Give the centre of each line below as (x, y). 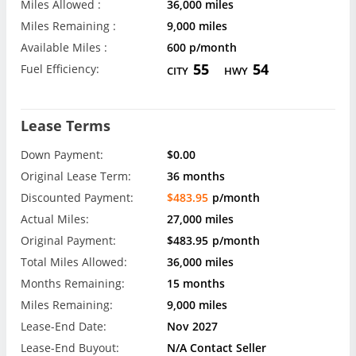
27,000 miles (201, 219)
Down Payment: (62, 154)
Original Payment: (68, 240)
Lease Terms (66, 125)
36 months (196, 176)
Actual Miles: (55, 219)
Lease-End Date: (64, 326)
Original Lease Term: (76, 176)
